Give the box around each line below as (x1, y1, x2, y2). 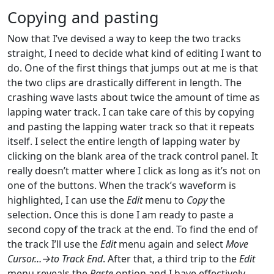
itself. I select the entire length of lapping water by (7, 134, 240, 148)
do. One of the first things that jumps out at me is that (7, 61, 258, 75)
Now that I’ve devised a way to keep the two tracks (7, 31, 241, 45)
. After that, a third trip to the (103, 251, 239, 265)
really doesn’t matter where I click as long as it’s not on (7, 163, 261, 177)
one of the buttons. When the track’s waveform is (7, 178, 236, 192)
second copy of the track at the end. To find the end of (7, 222, 258, 236)
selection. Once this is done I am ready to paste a (7, 207, 234, 221)
